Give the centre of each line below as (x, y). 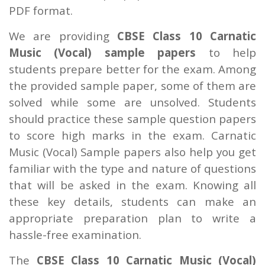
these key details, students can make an (132, 201)
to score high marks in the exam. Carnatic (132, 135)
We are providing (59, 36)
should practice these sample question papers (132, 119)
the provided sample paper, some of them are (132, 85)
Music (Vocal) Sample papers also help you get (132, 152)
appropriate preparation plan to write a (132, 218)
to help (226, 52)
